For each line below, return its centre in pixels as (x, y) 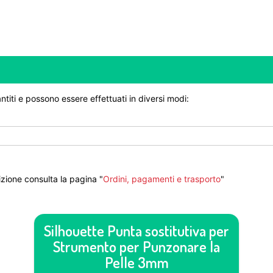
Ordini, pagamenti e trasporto (162, 179)
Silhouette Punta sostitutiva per (136, 231)
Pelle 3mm (136, 262)
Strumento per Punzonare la (136, 246)
